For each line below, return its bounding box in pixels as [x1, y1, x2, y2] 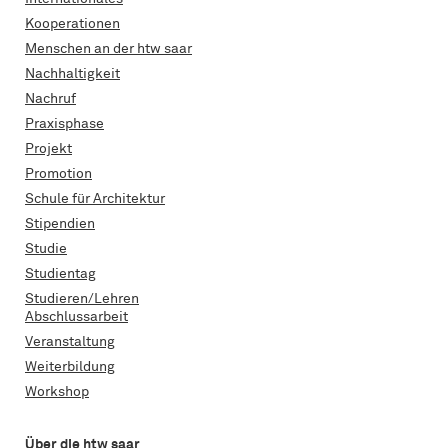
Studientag [25, 266, 96, 281]
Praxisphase [25, 116, 104, 131]
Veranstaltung [25, 334, 115, 349]
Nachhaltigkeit [25, 66, 120, 81]
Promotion [25, 166, 92, 181]
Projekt [25, 141, 72, 156]
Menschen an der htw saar [25, 41, 192, 56]
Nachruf [25, 91, 76, 106]
